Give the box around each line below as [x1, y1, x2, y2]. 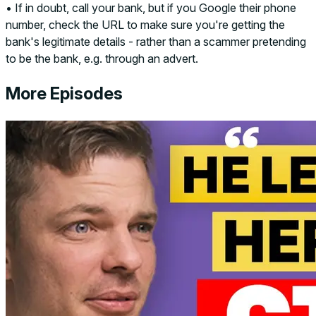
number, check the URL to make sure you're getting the [6, 17, 285, 32]
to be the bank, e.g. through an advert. [6, 51, 198, 66]
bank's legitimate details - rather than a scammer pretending [6, 34, 306, 49]
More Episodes [6, 83, 123, 104]
